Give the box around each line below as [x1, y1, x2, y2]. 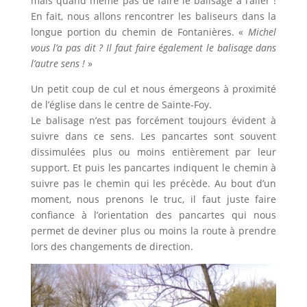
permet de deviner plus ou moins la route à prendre [30, 224, 277, 238]
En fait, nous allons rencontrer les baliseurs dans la [30, 10, 277, 23]
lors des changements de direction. [30, 240, 193, 254]
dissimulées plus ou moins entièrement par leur [30, 145, 277, 159]
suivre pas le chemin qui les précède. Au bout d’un [30, 177, 277, 191]
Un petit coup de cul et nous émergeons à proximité [30, 82, 277, 96]
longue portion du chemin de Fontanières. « [30, 25, 249, 39]
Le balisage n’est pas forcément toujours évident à [30, 114, 277, 127]
